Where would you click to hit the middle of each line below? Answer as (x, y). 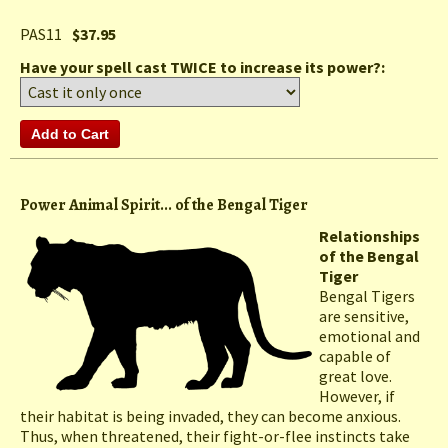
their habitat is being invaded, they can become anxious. (210, 416)
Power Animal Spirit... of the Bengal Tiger (164, 205)
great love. (355, 376)
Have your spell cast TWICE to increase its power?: (204, 67)
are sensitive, (364, 316)
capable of (355, 356)
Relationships (369, 236)
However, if (357, 396)
